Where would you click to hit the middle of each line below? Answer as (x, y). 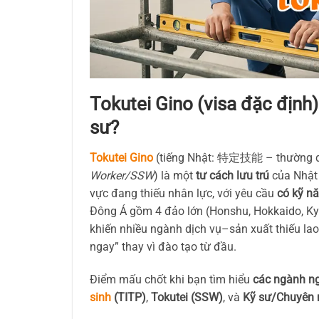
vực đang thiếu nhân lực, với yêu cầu (183, 194)
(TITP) (129, 297)
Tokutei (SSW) (187, 297)
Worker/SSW (122, 176)
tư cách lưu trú (232, 176)
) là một (175, 176)
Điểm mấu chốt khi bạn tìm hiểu (171, 279)
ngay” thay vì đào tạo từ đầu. (163, 247)
